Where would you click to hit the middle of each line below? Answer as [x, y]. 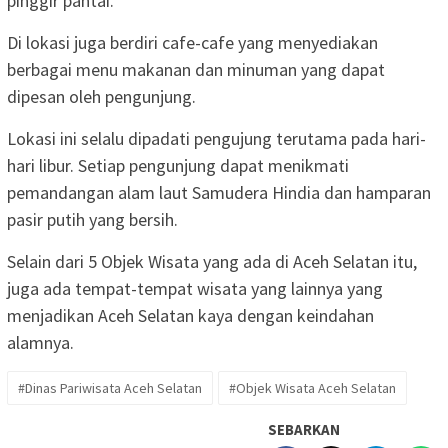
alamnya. [40, 342]
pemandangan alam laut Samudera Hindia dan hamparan [219, 192]
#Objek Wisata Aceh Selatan [312, 387]
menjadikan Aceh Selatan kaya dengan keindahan [190, 315]
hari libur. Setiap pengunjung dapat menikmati [178, 165]
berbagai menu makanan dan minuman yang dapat [196, 69]
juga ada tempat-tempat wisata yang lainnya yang [195, 288]
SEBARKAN [304, 429]
